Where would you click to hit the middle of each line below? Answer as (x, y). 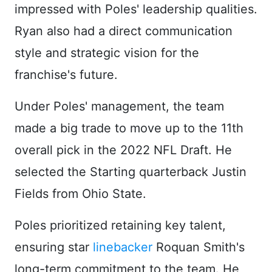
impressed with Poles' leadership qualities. (136, 9)
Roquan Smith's (199, 247)
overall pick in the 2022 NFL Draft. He (123, 150)
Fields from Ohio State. (80, 193)
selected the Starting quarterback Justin (131, 172)
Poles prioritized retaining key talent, (120, 225)
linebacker (123, 247)
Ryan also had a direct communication (124, 31)
